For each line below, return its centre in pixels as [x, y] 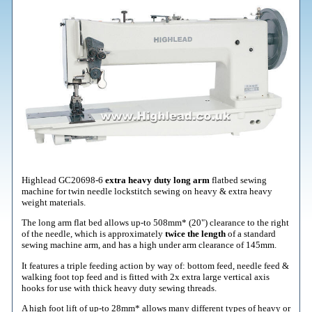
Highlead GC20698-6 [63, 180]
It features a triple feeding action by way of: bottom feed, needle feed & [155, 265]
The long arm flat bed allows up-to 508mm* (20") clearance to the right [155, 223]
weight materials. [53, 203]
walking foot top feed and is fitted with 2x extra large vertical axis [145, 276]
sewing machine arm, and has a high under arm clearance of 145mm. [149, 245]
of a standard [251, 234]
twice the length [196, 234]
